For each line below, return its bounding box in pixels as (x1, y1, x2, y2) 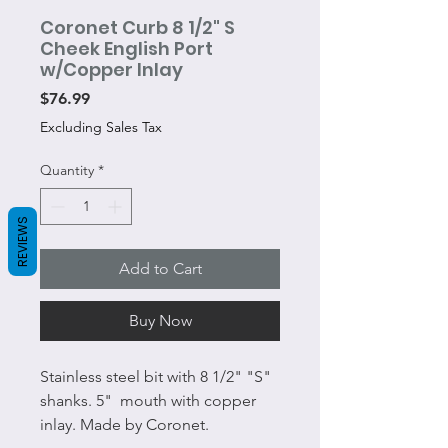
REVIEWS (14, 215, 31, 267)
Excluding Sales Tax (40, 118, 162, 136)
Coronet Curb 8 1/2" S (40, 15, 235, 40)
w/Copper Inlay (40, 57, 183, 82)
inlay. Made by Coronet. (40, 415, 213, 434)
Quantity (40, 161, 94, 179)
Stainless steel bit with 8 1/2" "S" (40, 367, 271, 386)
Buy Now (128, 311, 192, 330)
